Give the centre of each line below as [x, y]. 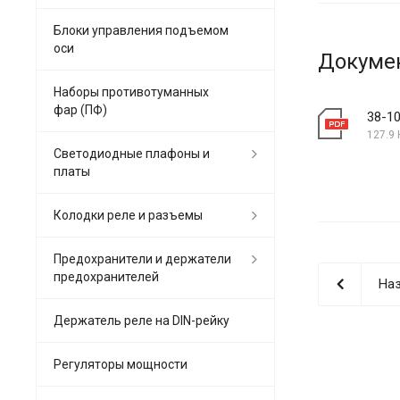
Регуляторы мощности [121, 364]
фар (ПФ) [80, 109]
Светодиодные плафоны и [132, 153]
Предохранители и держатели [142, 258]
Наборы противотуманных [131, 92]
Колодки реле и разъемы [128, 215]
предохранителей [106, 276]
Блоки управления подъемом [141, 30]
